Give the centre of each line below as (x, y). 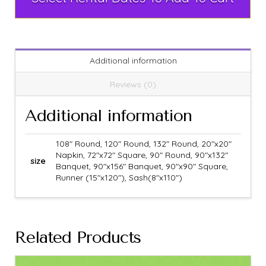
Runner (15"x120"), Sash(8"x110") (119, 178)
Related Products (78, 237)
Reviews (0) (133, 84)
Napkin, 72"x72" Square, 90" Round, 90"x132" (142, 155)
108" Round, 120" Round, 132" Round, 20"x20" (143, 144)
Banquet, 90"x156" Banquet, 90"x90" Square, (142, 167)
